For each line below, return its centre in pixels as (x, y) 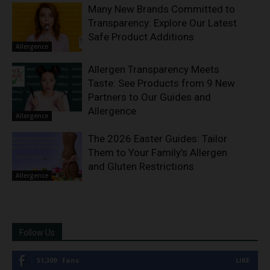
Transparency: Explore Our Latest (163, 23)
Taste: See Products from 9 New (162, 83)
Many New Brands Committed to (162, 9)
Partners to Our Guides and (150, 97)
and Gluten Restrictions (141, 166)
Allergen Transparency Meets (154, 69)
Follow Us (37, 233)
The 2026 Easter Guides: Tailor (158, 138)
